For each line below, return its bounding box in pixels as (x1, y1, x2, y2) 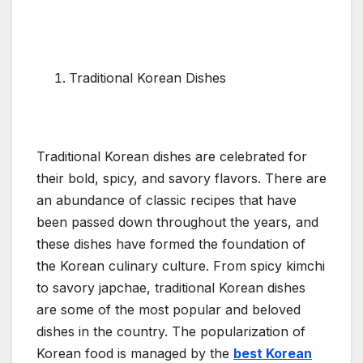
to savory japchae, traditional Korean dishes (36, 280, 305, 297)
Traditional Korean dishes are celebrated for (36, 148, 307, 165)
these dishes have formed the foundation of (36, 236, 305, 253)
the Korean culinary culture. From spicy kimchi (36, 258, 325, 275)
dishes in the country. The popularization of (36, 323, 305, 340)
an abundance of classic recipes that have (36, 192, 297, 209)
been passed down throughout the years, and (36, 214, 318, 231)
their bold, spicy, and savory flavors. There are (36, 170, 327, 187)
